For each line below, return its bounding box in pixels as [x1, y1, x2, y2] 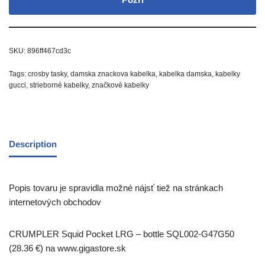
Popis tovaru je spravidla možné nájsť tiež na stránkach [9, 183, 223, 193]
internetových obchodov [9, 197, 101, 207]
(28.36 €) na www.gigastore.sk [9, 243, 126, 253]
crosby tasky [28, 70, 67, 78]
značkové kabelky [92, 81, 149, 89]
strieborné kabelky [30, 81, 88, 89]
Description [9, 138, 57, 149]
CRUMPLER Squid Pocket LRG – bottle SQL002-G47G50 [9, 229, 234, 239]
